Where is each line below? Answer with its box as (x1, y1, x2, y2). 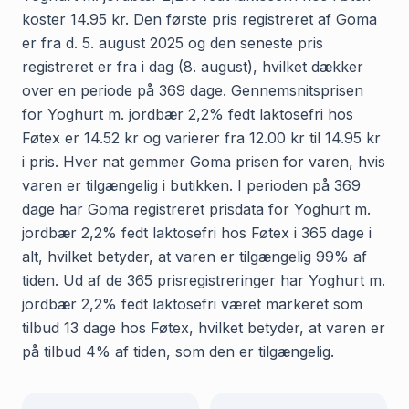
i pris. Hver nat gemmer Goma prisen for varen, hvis (22, 152, 385, 171)
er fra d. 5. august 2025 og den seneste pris (22, 33, 323, 52)
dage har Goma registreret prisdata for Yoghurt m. (22, 199, 371, 218)
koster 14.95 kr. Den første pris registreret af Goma (22, 9, 377, 28)
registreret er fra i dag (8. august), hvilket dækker (22, 57, 363, 76)
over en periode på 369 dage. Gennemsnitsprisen (22, 80, 363, 100)
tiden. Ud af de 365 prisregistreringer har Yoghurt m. (22, 270, 385, 289)
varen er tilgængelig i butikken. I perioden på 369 (22, 175, 361, 194)
